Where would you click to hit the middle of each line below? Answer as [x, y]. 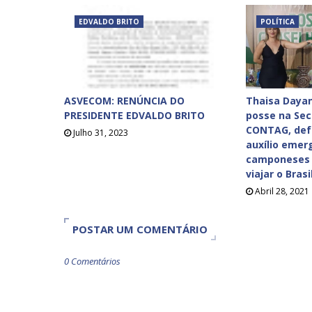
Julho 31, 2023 [101, 133]
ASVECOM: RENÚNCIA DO [124, 101]
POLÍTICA [278, 22]
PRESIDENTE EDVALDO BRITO [134, 115]
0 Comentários [92, 261]
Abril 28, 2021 [282, 191]
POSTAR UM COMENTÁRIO [140, 229]
